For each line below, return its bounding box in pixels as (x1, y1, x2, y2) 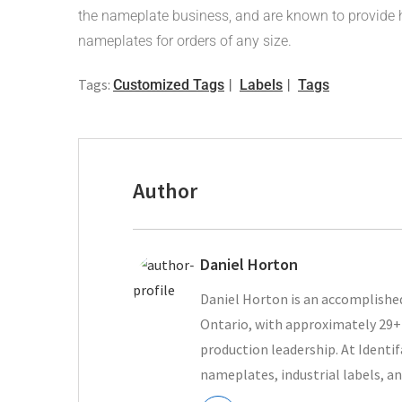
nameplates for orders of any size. (78, 31, 292, 49)
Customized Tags (113, 75, 224, 93)
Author (133, 176, 197, 205)
